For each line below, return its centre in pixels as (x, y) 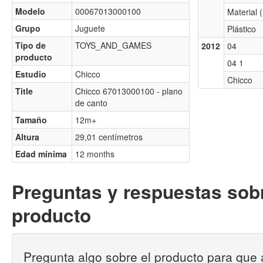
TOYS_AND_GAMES (113, 45)
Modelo (30, 11)
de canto (91, 103)
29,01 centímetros (109, 137)
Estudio (31, 74)
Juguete (90, 28)
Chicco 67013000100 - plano (129, 91)
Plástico (241, 29)
